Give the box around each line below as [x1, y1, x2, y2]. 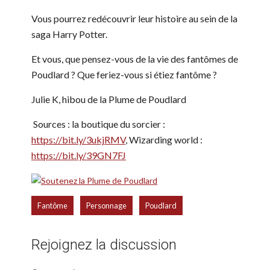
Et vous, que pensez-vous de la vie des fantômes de [31, 53, 238, 65]
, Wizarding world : [125, 134, 202, 146]
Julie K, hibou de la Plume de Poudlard [31, 93, 186, 105]
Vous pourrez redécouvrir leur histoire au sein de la [31, 13, 237, 25]
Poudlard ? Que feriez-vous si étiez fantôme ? [31, 69, 221, 81]
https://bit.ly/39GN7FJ [31, 149, 126, 162]
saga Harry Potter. [31, 28, 107, 40]
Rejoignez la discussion [31, 236, 177, 253]
